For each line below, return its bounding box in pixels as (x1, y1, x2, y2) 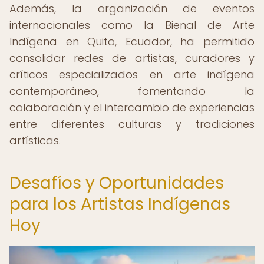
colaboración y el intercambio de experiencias (9, 100, 255, 115)
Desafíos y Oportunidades (9, 171, 224, 194)
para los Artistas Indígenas (9, 193, 230, 216)
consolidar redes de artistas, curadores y (9, 51, 255, 65)
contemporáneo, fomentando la (9, 84, 255, 98)
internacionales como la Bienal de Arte (9, 18, 255, 32)
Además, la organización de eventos (9, 1, 255, 16)
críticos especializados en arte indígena (9, 67, 255, 82)
